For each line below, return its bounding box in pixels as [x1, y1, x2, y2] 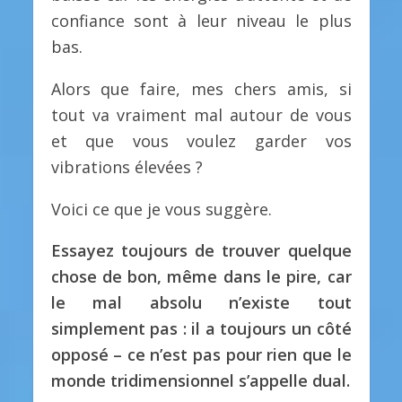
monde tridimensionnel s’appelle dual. [50, 370, 350, 392]
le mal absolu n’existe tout [50, 292, 352, 314]
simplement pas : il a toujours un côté [50, 318, 352, 340]
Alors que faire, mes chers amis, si [50, 77, 352, 100]
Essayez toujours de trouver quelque [50, 240, 352, 262]
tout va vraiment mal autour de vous [50, 103, 352, 126]
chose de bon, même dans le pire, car [50, 266, 352, 288]
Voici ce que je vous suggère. [50, 197, 272, 220]
